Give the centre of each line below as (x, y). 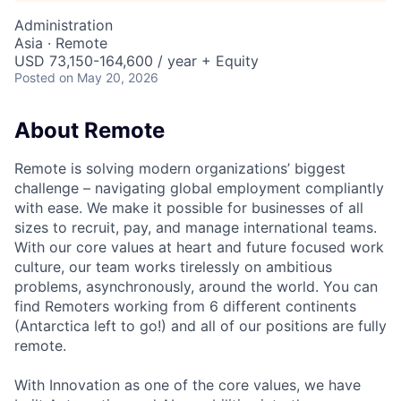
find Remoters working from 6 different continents (185, 306)
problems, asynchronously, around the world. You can (196, 286)
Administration (64, 25)
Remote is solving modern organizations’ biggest (180, 168)
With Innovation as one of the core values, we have (188, 384)
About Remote (90, 130)
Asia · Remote (61, 43)
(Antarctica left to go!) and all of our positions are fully (200, 325)
